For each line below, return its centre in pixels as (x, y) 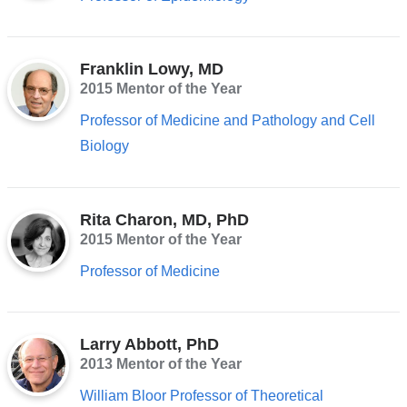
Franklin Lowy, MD (151, 69)
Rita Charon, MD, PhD (164, 219)
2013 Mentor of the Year (160, 364)
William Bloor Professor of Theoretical (201, 396)
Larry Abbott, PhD (149, 345)
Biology (104, 146)
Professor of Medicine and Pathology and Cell (227, 121)
